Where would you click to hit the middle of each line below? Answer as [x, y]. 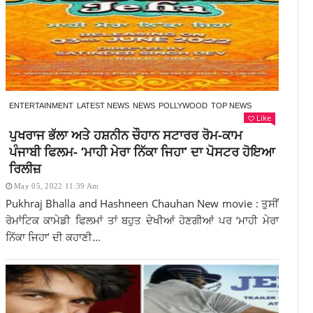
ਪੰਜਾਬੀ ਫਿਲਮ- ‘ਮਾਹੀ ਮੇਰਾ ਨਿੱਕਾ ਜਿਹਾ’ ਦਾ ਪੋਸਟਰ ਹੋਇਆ [142, 152]
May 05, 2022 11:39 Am [57, 186]
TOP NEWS [231, 105]
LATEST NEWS [103, 105]
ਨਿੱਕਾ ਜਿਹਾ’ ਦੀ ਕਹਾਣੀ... [53, 237]
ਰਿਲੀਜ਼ [25, 168]
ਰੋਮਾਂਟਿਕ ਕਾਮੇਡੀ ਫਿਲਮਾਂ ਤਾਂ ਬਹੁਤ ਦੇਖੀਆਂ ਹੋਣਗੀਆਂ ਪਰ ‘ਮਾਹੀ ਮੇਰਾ [142, 220]
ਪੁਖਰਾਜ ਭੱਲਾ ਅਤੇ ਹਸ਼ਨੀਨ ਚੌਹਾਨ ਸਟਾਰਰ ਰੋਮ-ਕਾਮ [125, 135]
